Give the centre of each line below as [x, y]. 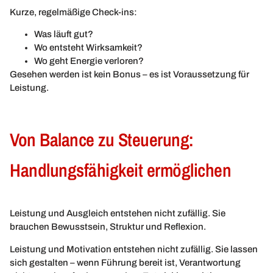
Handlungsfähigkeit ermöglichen [120, 170]
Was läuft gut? [64, 34]
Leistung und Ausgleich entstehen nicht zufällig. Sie [118, 214]
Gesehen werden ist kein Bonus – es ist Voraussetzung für [129, 74]
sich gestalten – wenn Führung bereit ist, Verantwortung [125, 262]
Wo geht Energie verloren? [89, 61]
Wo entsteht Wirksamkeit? [88, 47]
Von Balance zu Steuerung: [102, 140]
